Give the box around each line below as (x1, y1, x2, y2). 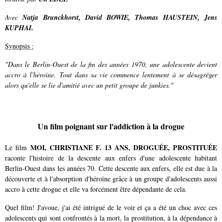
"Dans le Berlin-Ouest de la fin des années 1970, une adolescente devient (5, 59, 217, 69)
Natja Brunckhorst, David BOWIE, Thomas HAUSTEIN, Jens (22, 12, 218, 22)
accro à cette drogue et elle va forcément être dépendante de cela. (5, 184, 187, 194)
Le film (5, 142, 30, 152)
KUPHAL (5, 22, 33, 33)
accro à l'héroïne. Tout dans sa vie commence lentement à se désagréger (5, 69, 217, 79)
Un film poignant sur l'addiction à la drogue (38, 120, 184, 132)
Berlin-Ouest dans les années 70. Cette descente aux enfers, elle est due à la (5, 163, 217, 173)
